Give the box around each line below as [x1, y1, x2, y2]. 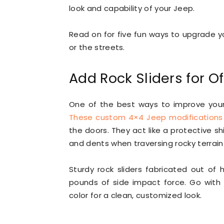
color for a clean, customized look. [69, 190, 202, 200]
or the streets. [69, 42, 125, 52]
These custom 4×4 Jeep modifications [69, 112, 223, 122]
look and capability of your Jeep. [69, 3, 195, 13]
